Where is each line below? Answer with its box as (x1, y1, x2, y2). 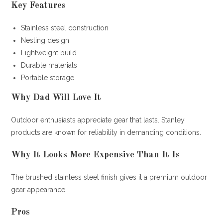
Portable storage (21, 73, 75, 82)
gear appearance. (11, 185, 67, 194)
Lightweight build (21, 48, 77, 57)
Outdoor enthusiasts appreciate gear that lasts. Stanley (11, 115, 185, 124)
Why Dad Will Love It (11, 93, 102, 102)
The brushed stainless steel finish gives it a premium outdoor (11, 173, 208, 181)
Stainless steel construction (21, 23, 109, 32)
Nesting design (21, 36, 70, 44)
